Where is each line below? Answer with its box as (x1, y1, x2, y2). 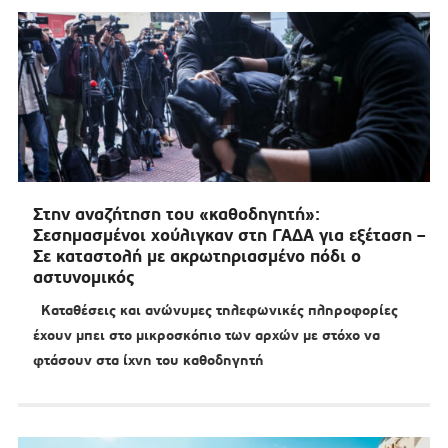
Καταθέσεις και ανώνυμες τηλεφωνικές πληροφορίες (32, 301, 398, 320)
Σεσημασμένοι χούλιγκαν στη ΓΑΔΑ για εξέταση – (32, 224, 426, 247)
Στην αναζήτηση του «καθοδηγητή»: (32, 203, 320, 226)
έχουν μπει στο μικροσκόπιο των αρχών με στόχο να (32, 326, 380, 345)
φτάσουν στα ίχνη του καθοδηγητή (32, 351, 264, 370)
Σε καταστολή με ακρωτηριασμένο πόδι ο (32, 245, 361, 268)
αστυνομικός (32, 266, 135, 289)
